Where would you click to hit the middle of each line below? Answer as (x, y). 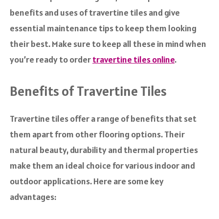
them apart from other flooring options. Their (97, 134)
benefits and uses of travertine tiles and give (95, 13)
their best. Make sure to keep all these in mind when (108, 44)
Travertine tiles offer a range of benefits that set (103, 119)
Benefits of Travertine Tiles (88, 91)
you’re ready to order (51, 60)
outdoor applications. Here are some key (87, 181)
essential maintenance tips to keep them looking (103, 28)
